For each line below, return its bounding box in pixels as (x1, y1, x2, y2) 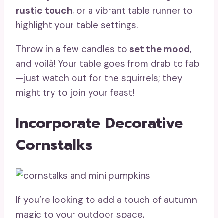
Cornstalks (16, 133, 92, 156)
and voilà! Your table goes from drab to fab (16, 57, 200, 70)
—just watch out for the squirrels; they (16, 72, 182, 85)
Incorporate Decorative (16, 111, 183, 134)
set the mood (129, 43, 190, 55)
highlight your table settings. (16, 19, 138, 32)
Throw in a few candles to (16, 43, 129, 55)
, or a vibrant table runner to (73, 4, 193, 17)
